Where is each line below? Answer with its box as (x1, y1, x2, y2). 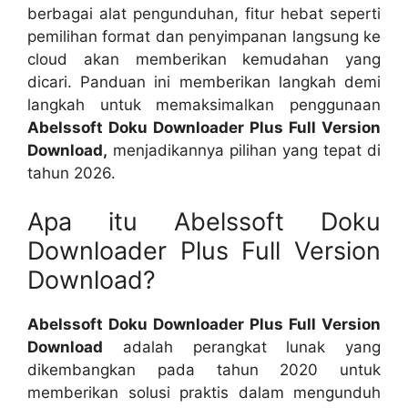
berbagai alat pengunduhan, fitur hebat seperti (27, 4, 381, 23)
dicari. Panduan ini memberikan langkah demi (27, 72, 381, 91)
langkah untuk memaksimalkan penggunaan (27, 95, 381, 114)
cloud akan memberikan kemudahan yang (27, 49, 381, 68)
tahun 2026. (27, 163, 116, 182)
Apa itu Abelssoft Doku (27, 207, 381, 237)
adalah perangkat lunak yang (103, 338, 381, 356)
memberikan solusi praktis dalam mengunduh (27, 383, 381, 402)
